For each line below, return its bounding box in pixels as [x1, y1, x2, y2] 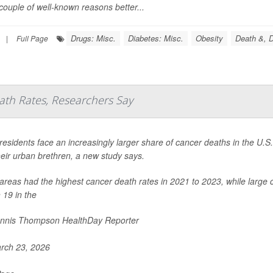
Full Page [16, 33, 48, 43]
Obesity [196, 32, 223, 44]
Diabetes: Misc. [128, 32, 183, 44]
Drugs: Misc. [71, 32, 116, 44]
